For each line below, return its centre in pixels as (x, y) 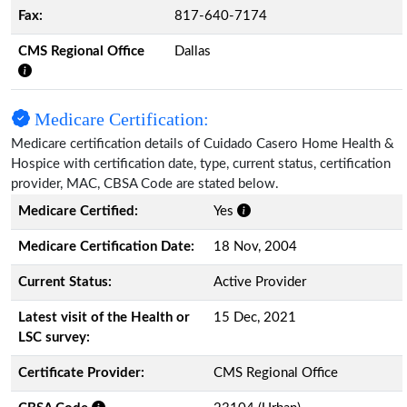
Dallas (193, 51)
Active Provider (260, 282)
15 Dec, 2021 (255, 317)
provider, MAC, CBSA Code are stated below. (145, 184)
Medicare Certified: (78, 211)
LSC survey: (54, 337)
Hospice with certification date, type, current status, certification (201, 164)
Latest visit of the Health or (104, 317)
